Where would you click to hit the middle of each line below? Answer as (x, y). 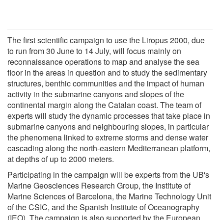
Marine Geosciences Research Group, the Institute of (99, 185)
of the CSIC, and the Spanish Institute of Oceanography (103, 207)
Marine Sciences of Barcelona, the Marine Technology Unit (109, 196)
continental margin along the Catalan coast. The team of (104, 105)
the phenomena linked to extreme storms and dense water (108, 137)
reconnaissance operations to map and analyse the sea (103, 61)
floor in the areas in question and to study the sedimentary (107, 72)
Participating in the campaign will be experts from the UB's (108, 174)
